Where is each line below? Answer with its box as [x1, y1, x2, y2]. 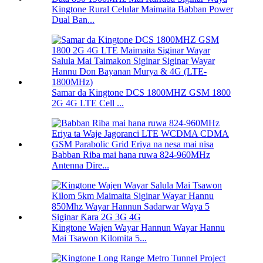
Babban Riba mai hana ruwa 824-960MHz [52, 150, 210, 160]
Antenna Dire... [52, 160, 109, 171]
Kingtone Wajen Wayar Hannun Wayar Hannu [52, 222, 225, 233]
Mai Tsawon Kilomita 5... [52, 233, 147, 244]
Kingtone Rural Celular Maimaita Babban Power [52, 4, 233, 15]
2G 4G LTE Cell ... [52, 98, 124, 109]
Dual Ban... [52, 15, 95, 25]
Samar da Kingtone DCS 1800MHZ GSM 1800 [52, 87, 231, 98]
